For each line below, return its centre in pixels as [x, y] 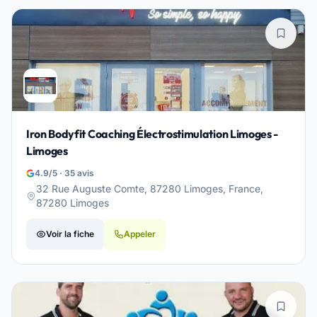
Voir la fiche [70, 234]
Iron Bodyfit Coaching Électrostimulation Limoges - [152, 134]
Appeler [140, 234]
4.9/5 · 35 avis [64, 173]
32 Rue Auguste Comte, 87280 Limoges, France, [150, 189]
